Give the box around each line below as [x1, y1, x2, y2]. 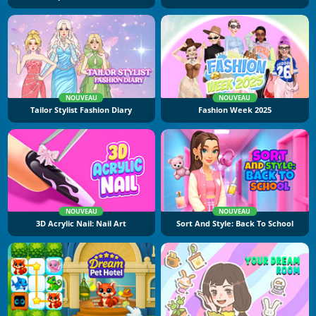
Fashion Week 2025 [197, 104, 272, 115]
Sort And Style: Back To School [176, 219, 293, 229]
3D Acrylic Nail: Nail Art [36, 219, 127, 229]
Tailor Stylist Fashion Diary [30, 104, 133, 115]
